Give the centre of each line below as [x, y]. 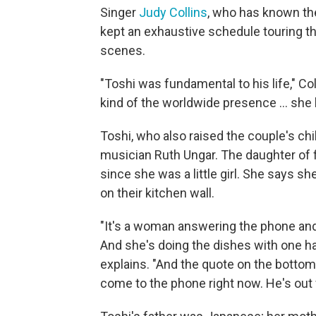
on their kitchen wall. [157, 193]
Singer [120, 12]
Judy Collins [173, 12]
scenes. [123, 50]
